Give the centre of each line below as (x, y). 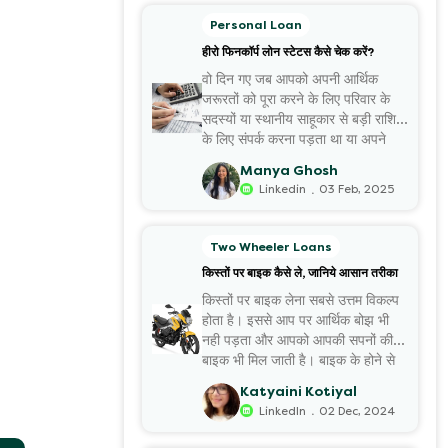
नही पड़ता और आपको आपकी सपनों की (297, 341)
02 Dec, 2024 (356, 411)
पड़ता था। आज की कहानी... (273, 179)
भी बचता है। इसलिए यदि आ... (277, 401)
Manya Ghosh (289, 170)
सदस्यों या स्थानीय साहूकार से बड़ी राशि (299, 119)
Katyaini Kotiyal (299, 392)
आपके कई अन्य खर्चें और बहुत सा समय (298, 381)
